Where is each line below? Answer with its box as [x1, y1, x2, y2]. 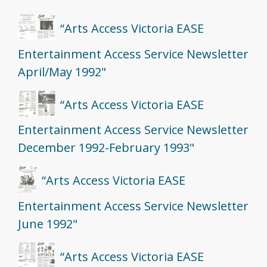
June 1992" [18, 215, 77, 232]
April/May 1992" [18, 63, 106, 80]
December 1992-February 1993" [18, 139, 194, 156]
